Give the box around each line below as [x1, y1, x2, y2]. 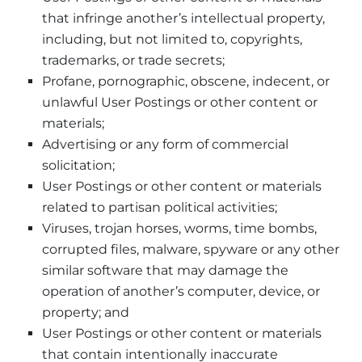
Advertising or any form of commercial [42, 136, 288, 152]
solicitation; [42, 157, 115, 173]
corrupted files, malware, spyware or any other [42, 241, 339, 257]
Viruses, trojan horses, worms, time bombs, [42, 220, 317, 236]
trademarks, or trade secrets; [42, 52, 225, 68]
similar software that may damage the [42, 262, 288, 278]
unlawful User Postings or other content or [42, 94, 318, 110]
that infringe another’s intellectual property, [42, 10, 325, 26]
